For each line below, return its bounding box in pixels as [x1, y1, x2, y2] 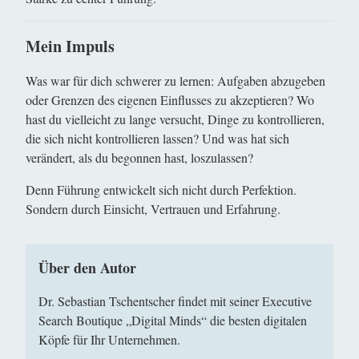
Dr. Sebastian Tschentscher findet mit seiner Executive [38, 292, 312, 309]
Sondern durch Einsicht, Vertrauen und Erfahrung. [26, 200, 280, 217]
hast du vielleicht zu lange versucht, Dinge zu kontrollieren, [26, 111, 325, 127]
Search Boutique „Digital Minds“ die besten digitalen [38, 312, 307, 329]
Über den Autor [38, 257, 136, 278]
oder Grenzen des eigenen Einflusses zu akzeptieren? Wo [26, 91, 314, 108]
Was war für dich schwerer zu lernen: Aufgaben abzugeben [26, 72, 325, 89]
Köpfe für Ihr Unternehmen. [38, 331, 180, 348]
